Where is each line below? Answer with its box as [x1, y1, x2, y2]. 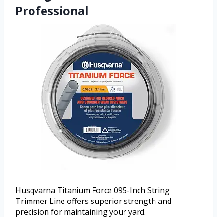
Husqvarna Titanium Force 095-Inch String [15, 185, 170, 196]
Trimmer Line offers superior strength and [15, 195, 171, 206]
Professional [15, 2, 89, 18]
